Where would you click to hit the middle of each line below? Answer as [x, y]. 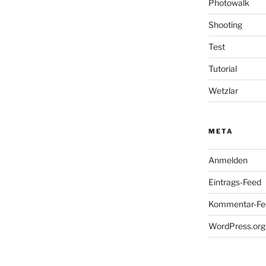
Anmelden [228, 160]
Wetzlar [223, 90]
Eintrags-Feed [235, 182]
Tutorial [222, 68]
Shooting [225, 24]
